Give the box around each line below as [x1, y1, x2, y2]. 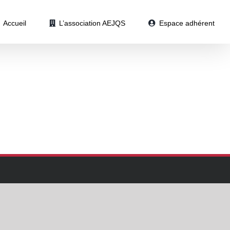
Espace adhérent [159, 19, 215, 27]
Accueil [3, 19, 26, 27]
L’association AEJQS [59, 19, 125, 27]
